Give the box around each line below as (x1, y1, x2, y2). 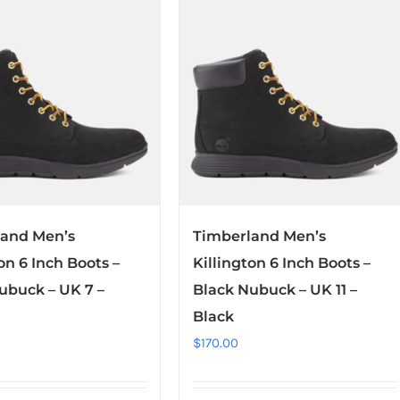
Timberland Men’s (192, 228, 326, 246)
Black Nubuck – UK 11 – (192, 281, 357, 299)
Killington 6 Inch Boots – (192, 254, 371, 272)
